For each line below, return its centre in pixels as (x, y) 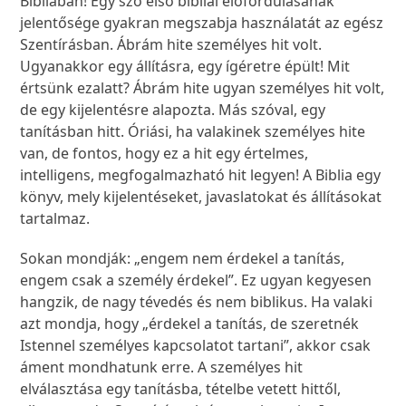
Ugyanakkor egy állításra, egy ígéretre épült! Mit (185, 67)
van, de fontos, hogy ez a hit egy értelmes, (164, 154)
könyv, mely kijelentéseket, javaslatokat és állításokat (201, 197)
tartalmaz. (57, 219)
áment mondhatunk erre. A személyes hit (162, 367)
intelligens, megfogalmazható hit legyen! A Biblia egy (201, 175)
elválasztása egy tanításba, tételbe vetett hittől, (181, 389)
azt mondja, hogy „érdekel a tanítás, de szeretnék (190, 324)
